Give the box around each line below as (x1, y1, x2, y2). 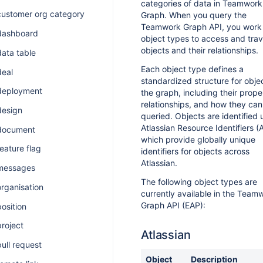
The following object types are (141, 177, 257, 187)
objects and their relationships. (141, 45, 258, 55)
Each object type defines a (141, 64, 244, 74)
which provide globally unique (141, 134, 255, 144)
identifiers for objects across (141, 146, 249, 156)
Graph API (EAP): (141, 200, 205, 210)
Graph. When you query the (141, 10, 247, 20)
